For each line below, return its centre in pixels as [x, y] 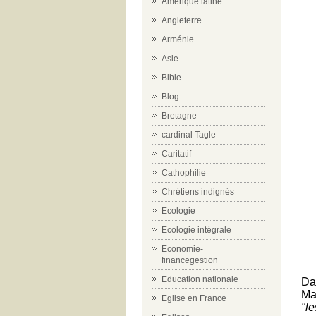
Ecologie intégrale [196, 230]
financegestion [190, 260]
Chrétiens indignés [198, 192]
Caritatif [176, 154]
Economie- [182, 249]
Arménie [178, 39]
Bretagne [179, 116]
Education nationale [200, 279]
